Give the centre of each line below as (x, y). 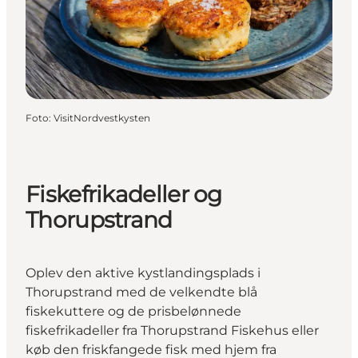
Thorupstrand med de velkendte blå (141, 292)
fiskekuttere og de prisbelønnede (133, 312)
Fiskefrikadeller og (124, 194)
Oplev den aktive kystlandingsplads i (143, 273)
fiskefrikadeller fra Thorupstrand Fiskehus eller (172, 331)
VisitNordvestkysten (102, 117)
